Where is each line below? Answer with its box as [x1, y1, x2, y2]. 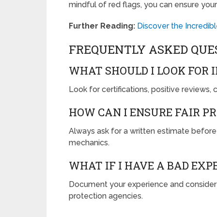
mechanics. [69, 138, 109, 148]
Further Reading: [69, 21, 135, 31]
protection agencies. [69, 191, 143, 201]
